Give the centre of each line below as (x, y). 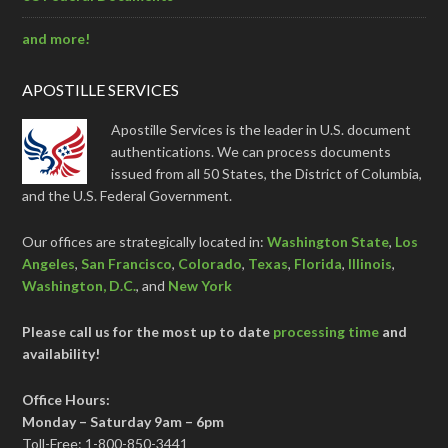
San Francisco (127, 263)
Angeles (49, 263)
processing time (326, 331)
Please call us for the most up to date (148, 331)
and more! (56, 38)
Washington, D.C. (79, 285)
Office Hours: (66, 399)
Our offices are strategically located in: (145, 241)
